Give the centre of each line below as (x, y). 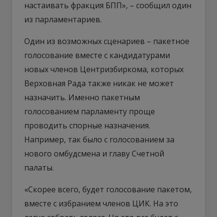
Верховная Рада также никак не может (99, 83)
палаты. (39, 167)
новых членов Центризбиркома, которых (104, 69)
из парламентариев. (63, 19)
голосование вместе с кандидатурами (97, 55)
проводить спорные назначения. (87, 125)
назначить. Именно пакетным (82, 97)
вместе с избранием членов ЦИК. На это (101, 203)
